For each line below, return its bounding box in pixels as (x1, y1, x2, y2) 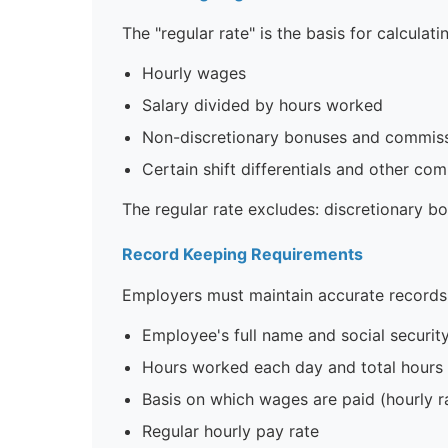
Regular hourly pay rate (142, 420, 319, 441)
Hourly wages (142, 62, 246, 83)
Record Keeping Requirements (122, 243, 363, 264)
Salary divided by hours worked (142, 94, 383, 115)
